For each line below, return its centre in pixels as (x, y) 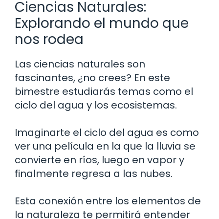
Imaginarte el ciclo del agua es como (107, 132)
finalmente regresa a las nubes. (94, 173)
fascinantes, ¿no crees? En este (92, 77)
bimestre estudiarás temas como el (104, 91)
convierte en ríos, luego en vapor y (99, 160)
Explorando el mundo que (102, 23)
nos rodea (49, 39)
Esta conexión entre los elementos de (108, 201)
